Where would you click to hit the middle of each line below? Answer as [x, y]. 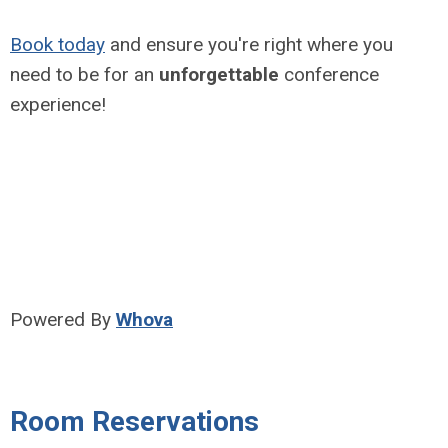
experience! [58, 104]
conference [329, 74]
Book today [57, 44]
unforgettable [219, 74]
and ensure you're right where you [249, 44]
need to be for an [84, 74]
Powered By [63, 319]
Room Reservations [134, 421]
